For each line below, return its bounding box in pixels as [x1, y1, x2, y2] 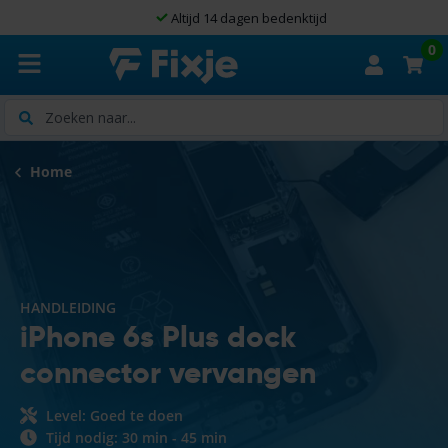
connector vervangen [20, 354, 316, 392]
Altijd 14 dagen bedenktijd [150, 8, 310, 27]
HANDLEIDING [20, 298, 116, 317]
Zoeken [3, 99, 52, 118]
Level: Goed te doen [42, 406, 183, 425]
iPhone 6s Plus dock [20, 318, 296, 356]
